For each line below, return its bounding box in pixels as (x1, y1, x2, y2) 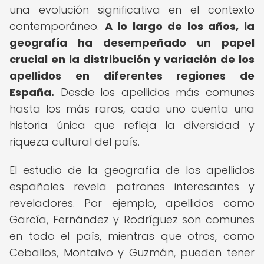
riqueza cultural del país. (9, 134, 140, 149)
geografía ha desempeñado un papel (9, 35, 255, 50)
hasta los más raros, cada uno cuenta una (9, 101, 255, 116)
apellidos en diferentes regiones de (9, 68, 255, 83)
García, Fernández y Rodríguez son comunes (9, 212, 255, 227)
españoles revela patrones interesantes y (9, 179, 255, 194)
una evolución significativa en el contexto (9, 2, 255, 17)
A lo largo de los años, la (104, 19, 255, 34)
